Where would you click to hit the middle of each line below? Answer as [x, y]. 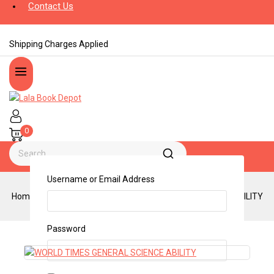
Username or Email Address [101, 179]
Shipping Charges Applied [59, 44]
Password [66, 228]
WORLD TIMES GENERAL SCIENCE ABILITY [182, 197]
